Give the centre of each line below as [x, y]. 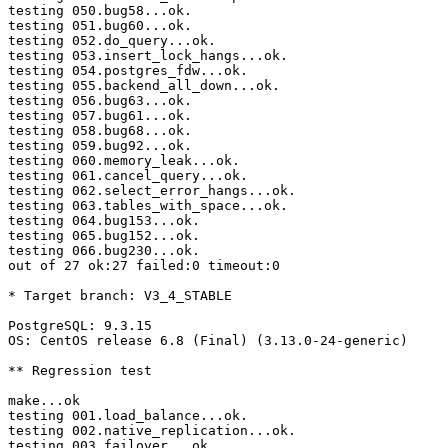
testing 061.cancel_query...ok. [128, 176]
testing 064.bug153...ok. [104, 221]
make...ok [44, 401]
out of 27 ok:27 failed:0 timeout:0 [144, 266]
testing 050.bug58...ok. [100, 11]
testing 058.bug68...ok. [100, 131]
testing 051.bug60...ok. [100, 26]
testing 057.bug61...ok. [100, 116]
